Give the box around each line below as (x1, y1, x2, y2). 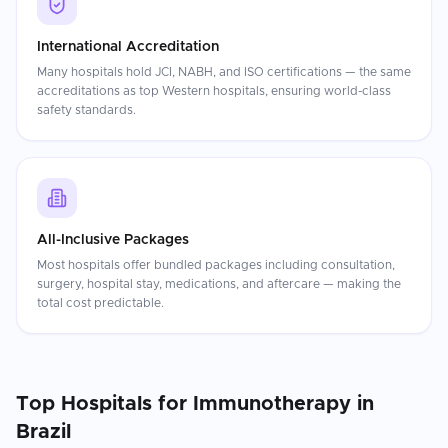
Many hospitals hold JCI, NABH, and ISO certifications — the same (37, 66, 411, 78)
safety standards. (37, 104, 136, 116)
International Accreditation (37, 40, 219, 54)
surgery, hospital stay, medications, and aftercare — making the (37, 278, 401, 290)
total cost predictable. (37, 297, 164, 309)
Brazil (16, 422, 71, 442)
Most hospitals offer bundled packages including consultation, (37, 259, 395, 271)
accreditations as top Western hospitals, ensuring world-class (37, 85, 391, 97)
